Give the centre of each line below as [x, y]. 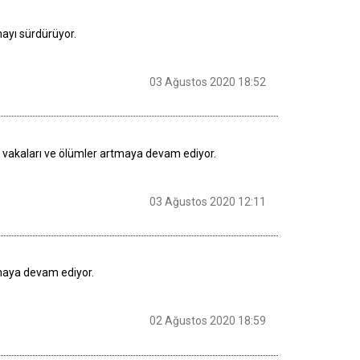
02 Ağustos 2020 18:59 [208, 321]
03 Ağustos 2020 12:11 [208, 201]
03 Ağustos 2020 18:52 [208, 82]
